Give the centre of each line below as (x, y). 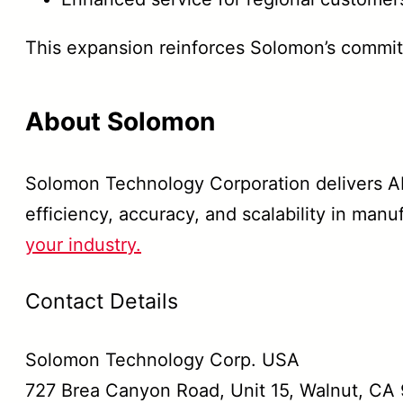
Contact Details (102, 302)
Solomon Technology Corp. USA (162, 360)
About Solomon (120, 122)
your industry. (83, 245)
